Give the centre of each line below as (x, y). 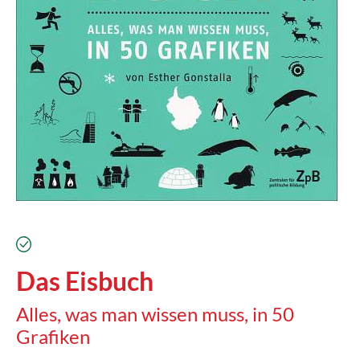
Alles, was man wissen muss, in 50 (155, 314)
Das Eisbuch (85, 281)
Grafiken (53, 336)
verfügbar (58, 241)
